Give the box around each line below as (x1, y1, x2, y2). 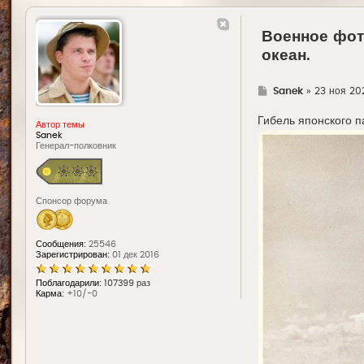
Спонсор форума (36, 197, 107, 206)
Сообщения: (36, 240, 86, 249)
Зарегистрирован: (36, 250, 110, 260)
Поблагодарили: (36, 279, 102, 288)
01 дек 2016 (110, 250, 159, 260)
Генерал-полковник (36, 141, 116, 151)
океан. (261, 48, 310, 64)
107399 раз (104, 279, 150, 288)
